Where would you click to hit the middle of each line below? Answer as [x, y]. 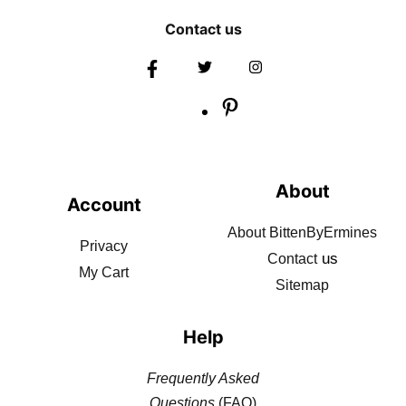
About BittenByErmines [302, 232]
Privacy [104, 246]
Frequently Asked [203, 378]
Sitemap [302, 285]
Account [104, 204]
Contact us [203, 29]
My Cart [104, 272]
